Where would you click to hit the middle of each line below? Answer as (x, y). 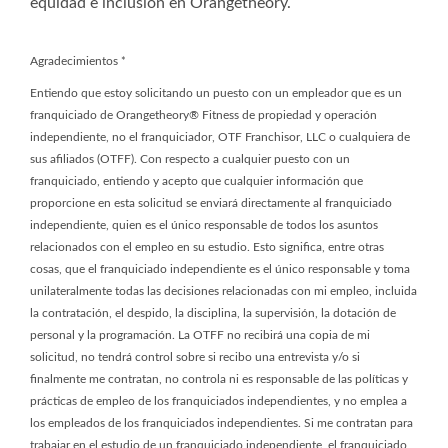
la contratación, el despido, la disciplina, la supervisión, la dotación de (213, 313)
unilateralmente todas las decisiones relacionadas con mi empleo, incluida (223, 291)
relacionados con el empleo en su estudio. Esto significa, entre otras (207, 247)
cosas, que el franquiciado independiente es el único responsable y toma (220, 269)
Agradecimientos (74, 61)
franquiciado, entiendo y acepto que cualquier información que (196, 181)
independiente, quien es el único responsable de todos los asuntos (204, 225)
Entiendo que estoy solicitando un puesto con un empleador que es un (216, 93)
